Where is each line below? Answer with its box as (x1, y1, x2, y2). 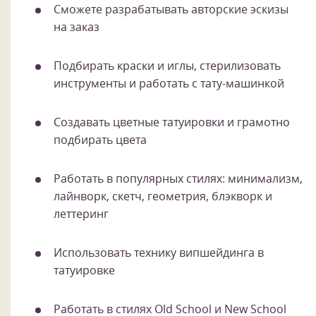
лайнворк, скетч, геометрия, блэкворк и (54, 188, 272, 204)
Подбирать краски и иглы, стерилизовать (54, 57, 281, 73)
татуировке (54, 262, 115, 278)
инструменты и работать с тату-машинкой (54, 75, 284, 91)
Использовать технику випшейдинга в (54, 244, 264, 260)
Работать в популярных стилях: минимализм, (54, 170, 303, 186)
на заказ (54, 18, 99, 35)
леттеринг (54, 205, 109, 221)
